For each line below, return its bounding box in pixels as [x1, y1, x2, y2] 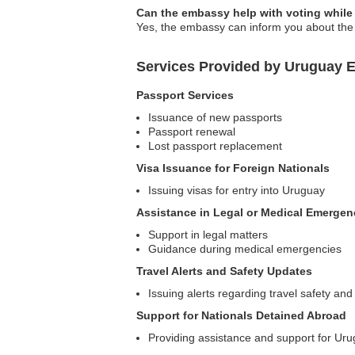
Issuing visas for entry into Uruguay [148, 184, 325, 197]
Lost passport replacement [148, 139, 282, 153]
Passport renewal [148, 125, 235, 139]
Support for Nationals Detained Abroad [136, 309, 346, 323]
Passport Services [136, 89, 234, 102]
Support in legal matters [148, 228, 268, 242]
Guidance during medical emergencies [148, 242, 342, 256]
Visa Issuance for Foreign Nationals [136, 162, 330, 175]
